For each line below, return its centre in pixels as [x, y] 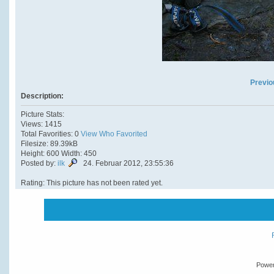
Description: [42, 96]
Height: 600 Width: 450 [58, 153]
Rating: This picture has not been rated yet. [91, 183]
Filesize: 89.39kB [49, 143]
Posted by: [39, 163]
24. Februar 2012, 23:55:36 [127, 163]
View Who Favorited [114, 134]
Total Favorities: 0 [50, 134]
